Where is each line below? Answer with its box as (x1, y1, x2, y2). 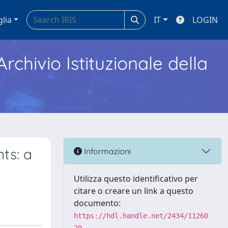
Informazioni (82, 146, 131, 156)
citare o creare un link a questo (74, 185, 193, 196)
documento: (74, 197, 121, 209)
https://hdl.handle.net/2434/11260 (74, 212, 208, 220)
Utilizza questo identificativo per (74, 173, 198, 184)
